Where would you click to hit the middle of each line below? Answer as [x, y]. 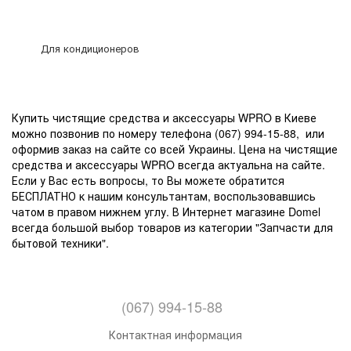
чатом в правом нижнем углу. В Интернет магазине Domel [166, 212]
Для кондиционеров [90, 48]
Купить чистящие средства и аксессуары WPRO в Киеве [164, 118]
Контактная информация [175, 334]
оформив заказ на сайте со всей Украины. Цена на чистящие [175, 149]
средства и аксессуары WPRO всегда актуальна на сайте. [168, 165]
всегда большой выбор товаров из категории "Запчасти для [172, 227]
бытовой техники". [60, 243]
